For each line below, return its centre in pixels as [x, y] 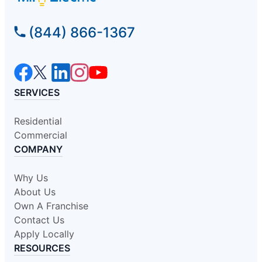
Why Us [31, 178]
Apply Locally [44, 234]
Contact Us [39, 220]
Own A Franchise [51, 206]
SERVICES [37, 93]
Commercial [41, 135]
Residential [38, 121]
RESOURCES [42, 248]
